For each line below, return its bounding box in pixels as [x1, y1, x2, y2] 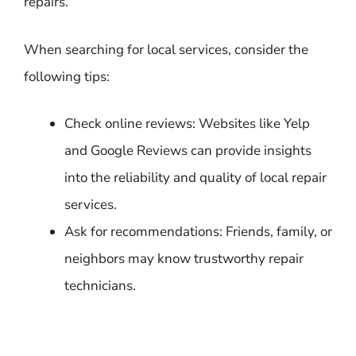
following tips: [24, 67, 110, 86]
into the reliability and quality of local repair [64, 168, 327, 187]
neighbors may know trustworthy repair [64, 250, 304, 268]
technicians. [64, 277, 136, 295]
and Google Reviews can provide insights [64, 141, 311, 160]
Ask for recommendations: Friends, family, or [64, 222, 332, 241]
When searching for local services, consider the [24, 40, 308, 59]
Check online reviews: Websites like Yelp [64, 114, 310, 133]
